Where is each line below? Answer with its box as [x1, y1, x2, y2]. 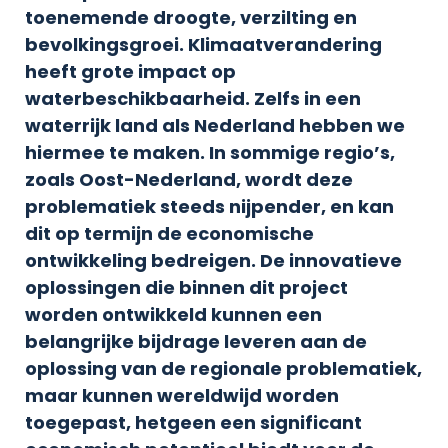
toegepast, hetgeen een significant [25, 415, 362, 435]
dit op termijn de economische [25, 226, 314, 246]
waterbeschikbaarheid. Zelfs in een [25, 91, 361, 111]
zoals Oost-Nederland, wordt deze [25, 172, 353, 192]
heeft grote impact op [25, 64, 236, 84]
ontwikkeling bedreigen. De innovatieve [25, 253, 402, 273]
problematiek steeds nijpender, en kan [25, 199, 394, 219]
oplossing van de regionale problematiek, [25, 361, 422, 381]
